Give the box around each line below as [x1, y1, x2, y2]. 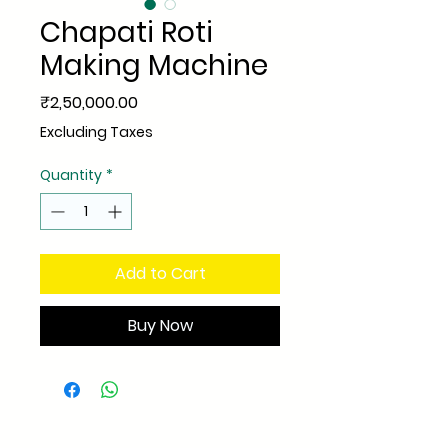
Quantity [40, 165, 102, 185]
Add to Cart [114, 262, 206, 285]
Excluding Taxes [40, 122, 153, 142]
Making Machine [40, 46, 268, 85]
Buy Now [127, 314, 193, 337]
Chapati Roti [40, 13, 213, 52]
